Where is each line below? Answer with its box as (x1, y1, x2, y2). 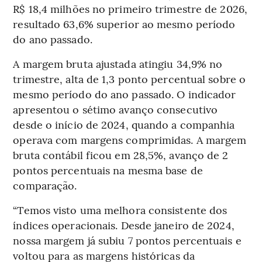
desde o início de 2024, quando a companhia (13, 116, 235, 132)
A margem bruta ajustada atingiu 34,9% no (13, 56, 223, 71)
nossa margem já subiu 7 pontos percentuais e (13, 232, 242, 247)
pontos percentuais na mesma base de (13, 162, 203, 177)
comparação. (13, 177, 77, 192)
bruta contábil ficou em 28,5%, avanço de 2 (13, 147, 229, 162)
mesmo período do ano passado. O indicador (13, 86, 236, 101)
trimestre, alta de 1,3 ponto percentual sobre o (13, 71, 246, 86)
